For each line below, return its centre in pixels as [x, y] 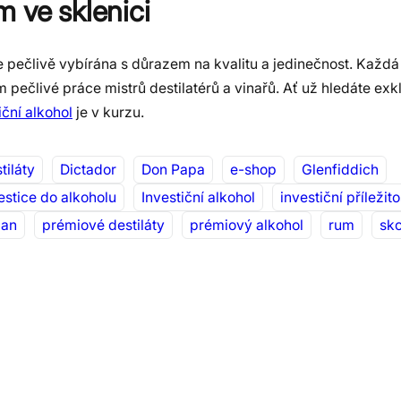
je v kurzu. [108, 112]
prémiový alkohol [247, 226]
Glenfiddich [340, 170]
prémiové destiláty [103, 226]
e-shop [253, 170]
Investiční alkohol [198, 198]
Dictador [88, 170]
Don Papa [173, 170]
